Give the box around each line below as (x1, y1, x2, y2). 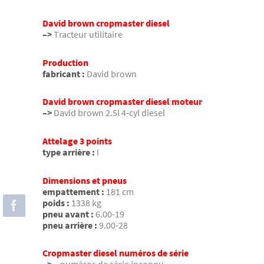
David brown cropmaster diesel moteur (42, 95, 202, 108)
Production (42, 56, 88, 68)
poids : (42, 196, 70, 209)
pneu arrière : (42, 219, 97, 231)
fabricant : (42, 67, 85, 80)
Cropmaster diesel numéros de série (42, 247, 189, 259)
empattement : (42, 185, 104, 197)
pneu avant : (42, 207, 94, 220)
